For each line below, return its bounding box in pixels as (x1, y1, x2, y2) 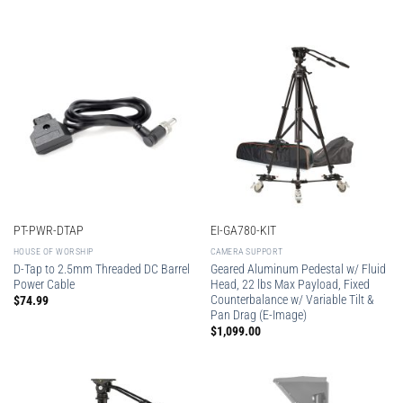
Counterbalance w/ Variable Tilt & (210, 292, 374, 308)
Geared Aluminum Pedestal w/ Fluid (210, 262, 386, 277)
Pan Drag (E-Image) (210, 308, 307, 323)
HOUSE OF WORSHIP (13, 246, 94, 257)
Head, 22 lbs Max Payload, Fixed (210, 277, 370, 292)
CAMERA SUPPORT (210, 246, 283, 257)
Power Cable (13, 277, 75, 292)
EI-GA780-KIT (210, 223, 276, 238)
